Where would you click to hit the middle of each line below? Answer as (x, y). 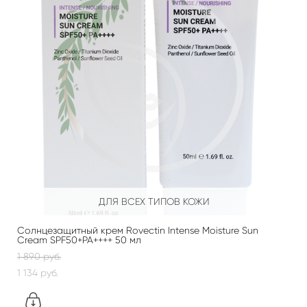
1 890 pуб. (39, 256)
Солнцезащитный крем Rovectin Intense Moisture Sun (138, 230)
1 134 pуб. (38, 272)
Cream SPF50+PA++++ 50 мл (79, 240)
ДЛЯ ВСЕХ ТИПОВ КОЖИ (154, 201)
